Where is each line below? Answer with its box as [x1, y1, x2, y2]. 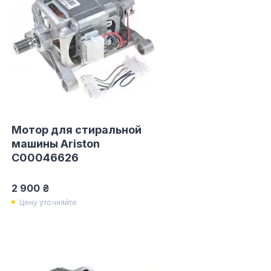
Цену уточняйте [19, 197, 77, 207]
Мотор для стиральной [11, 123, 142, 136]
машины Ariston [11, 137, 100, 150]
